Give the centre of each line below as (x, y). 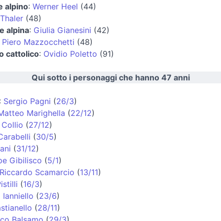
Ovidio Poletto (70, 54)
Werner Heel (55, 6)
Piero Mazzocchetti (38, 42)
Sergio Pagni (27, 101)
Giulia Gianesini (62, 30)
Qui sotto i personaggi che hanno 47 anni (110, 77)
